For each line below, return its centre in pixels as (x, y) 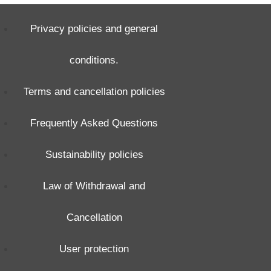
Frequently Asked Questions (94, 123)
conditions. (94, 60)
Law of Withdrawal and (94, 186)
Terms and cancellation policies (94, 92)
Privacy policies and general (94, 29)
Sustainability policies (94, 155)
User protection (94, 249)
